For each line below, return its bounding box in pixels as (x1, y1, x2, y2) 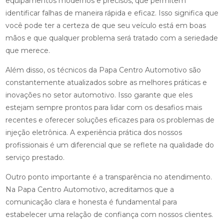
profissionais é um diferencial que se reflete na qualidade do (5, 140, 214, 150)
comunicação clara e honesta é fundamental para (5, 197, 177, 207)
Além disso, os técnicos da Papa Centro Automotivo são (5, 65, 201, 75)
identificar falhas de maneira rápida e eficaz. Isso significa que (5, 8, 218, 18)
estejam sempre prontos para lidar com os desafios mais (5, 103, 202, 112)
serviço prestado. (5, 153, 64, 162)
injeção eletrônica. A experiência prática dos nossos (5, 128, 182, 137)
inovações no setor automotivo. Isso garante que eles (5, 90, 192, 100)
